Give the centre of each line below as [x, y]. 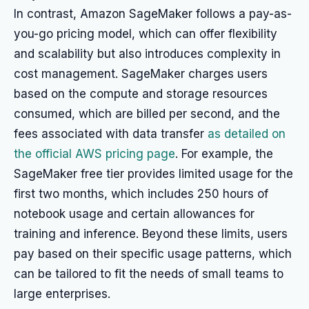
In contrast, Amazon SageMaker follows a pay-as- [153, 14]
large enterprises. [62, 294]
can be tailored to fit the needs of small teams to [149, 274]
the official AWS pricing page [94, 154]
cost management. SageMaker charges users [141, 74]
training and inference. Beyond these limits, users [151, 234]
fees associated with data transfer [111, 134]
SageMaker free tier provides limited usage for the [153, 174]
